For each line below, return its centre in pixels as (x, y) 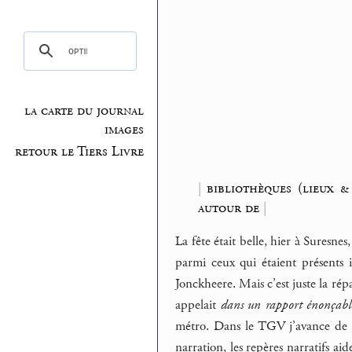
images (125, 130)
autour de (230, 207)
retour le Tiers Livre (80, 151)
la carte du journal (84, 111)
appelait (198, 305)
